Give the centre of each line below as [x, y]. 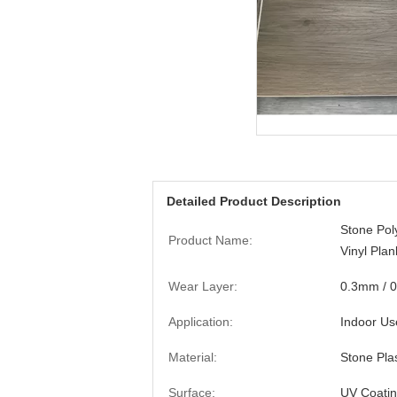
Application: [201, 322]
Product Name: [210, 240]
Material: [193, 357]
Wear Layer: [203, 286]
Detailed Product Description [254, 201]
